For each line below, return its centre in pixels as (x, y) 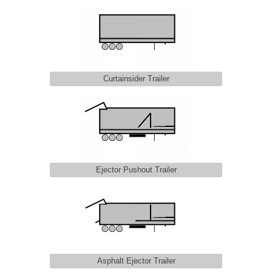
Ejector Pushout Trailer (136, 169)
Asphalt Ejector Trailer (136, 260)
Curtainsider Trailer (136, 78)
